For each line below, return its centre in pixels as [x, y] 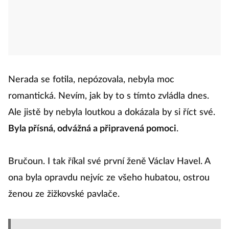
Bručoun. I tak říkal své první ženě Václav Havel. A [109, 162]
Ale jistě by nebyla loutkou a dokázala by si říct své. [112, 112]
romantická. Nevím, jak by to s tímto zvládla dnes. [109, 96]
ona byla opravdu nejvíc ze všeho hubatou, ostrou [109, 178]
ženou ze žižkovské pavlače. [64, 194]
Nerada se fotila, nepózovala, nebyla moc [91, 80]
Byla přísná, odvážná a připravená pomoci [92, 129]
